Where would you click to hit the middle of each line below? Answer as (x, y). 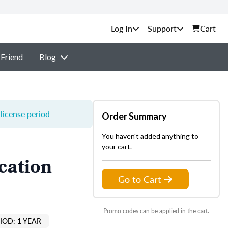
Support (162, 28)
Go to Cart (140, 179)
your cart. (117, 146)
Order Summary (134, 116)
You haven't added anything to (150, 136)
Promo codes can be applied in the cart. (156, 211)
